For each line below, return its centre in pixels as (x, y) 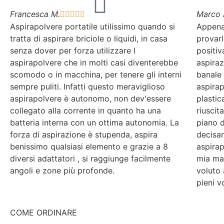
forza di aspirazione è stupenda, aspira (84, 135)
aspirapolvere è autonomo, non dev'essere (90, 99)
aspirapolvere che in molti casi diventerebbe (94, 63)
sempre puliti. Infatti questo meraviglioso (87, 87)
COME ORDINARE (43, 213)
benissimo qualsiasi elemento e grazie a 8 (89, 147)
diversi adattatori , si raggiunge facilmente (90, 159)
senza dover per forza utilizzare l (73, 51)
